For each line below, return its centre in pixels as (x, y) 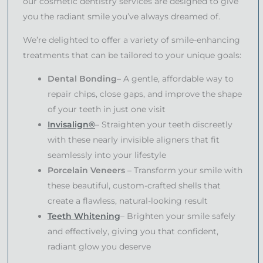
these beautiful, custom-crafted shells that (134, 185)
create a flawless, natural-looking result (128, 200)
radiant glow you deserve (99, 246)
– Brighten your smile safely (178, 216)
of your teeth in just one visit (107, 109)
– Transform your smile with (184, 170)
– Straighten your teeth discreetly (164, 124)
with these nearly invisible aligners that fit (134, 139)
